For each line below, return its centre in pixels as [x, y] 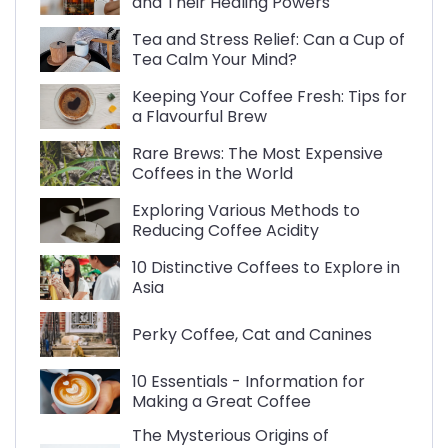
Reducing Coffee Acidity [225, 230]
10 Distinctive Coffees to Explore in [266, 267]
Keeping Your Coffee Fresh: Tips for [269, 96]
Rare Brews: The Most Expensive [257, 153]
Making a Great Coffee [221, 401]
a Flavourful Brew [199, 116]
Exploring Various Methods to [246, 210]
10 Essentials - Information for [248, 381]
